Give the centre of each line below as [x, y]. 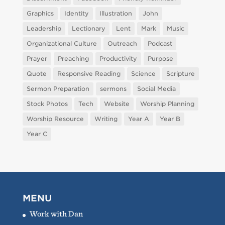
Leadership [44, 29]
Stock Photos [47, 104]
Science [143, 74]
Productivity [118, 59]
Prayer [37, 59]
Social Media [156, 89]
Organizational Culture [62, 44]
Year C [37, 134]
